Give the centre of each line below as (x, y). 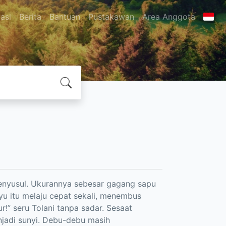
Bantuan (65, 17)
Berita (30, 17)
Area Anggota (168, 17)
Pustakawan (111, 17)
